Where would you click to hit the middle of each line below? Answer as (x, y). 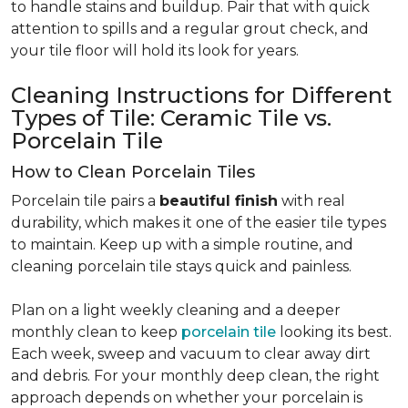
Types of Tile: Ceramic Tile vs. (171, 118)
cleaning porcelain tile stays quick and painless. (181, 266)
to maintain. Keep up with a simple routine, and (182, 245)
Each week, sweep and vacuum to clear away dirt (191, 354)
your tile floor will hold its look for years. (155, 51)
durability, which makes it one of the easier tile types (199, 223)
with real (311, 201)
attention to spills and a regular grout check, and (190, 29)
